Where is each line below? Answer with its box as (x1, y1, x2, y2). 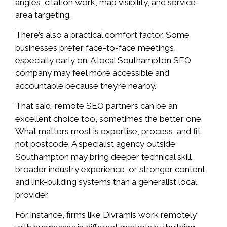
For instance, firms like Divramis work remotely (15, 210, 197, 220)
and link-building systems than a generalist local (15, 177, 197, 187)
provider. (15, 190, 49, 200)
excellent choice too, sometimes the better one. (15, 113, 203, 124)
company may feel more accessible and (15, 67, 169, 78)
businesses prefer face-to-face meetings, (15, 42, 176, 53)
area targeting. (15, 9, 71, 20)
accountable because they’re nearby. (15, 80, 156, 91)
